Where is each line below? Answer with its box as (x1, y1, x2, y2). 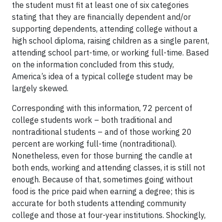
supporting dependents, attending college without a (12, 24, 198, 34)
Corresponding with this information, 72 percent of (12, 103, 192, 113)
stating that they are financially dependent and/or (12, 12, 191, 22)
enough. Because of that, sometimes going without (12, 174, 193, 184)
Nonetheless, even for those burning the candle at (12, 151, 192, 161)
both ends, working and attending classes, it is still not (12, 163, 205, 172)
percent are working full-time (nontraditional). (12, 139, 176, 149)
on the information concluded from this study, (12, 59, 174, 69)
